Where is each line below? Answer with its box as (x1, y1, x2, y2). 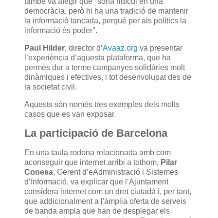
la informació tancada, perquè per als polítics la (24, 16, 186, 25)
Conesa (24, 168, 53, 177)
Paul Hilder (24, 43, 65, 52)
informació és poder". (24, 26, 97, 35)
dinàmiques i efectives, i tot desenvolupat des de (24, 73, 191, 81)
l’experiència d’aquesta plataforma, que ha (24, 53, 171, 62)
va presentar (140, 43, 182, 52)
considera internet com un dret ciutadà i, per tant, (24, 187, 191, 196)
